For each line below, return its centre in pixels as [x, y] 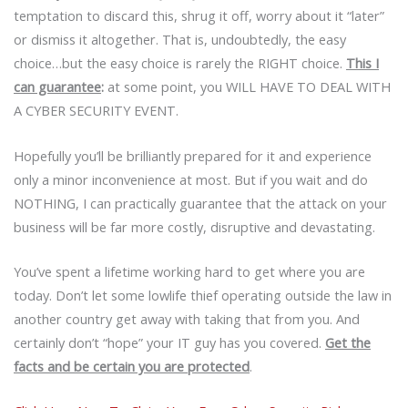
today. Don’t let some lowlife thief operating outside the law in [203, 295]
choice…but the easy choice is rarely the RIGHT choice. [178, 63]
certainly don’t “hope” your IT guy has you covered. [169, 342]
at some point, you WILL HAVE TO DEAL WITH [247, 87]
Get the [348, 342]
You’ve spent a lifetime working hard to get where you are [189, 271]
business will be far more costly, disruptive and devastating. [194, 226]
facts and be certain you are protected [132, 366]
